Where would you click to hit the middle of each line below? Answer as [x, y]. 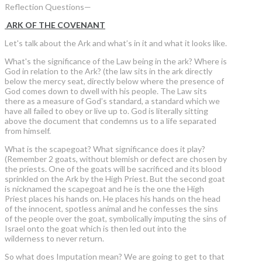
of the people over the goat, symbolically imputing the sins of [116, 219]
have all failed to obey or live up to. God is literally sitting [106, 111]
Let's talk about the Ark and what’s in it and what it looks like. [116, 43]
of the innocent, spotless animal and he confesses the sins [111, 209]
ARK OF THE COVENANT [55, 25]
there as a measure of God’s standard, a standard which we [112, 101]
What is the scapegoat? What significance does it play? [105, 149]
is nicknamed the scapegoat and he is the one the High [104, 189]
